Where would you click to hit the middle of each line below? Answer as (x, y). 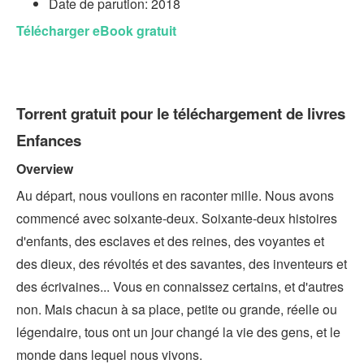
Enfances (49, 140)
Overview (45, 169)
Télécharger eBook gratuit (96, 30)
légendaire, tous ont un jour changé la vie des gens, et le (178, 332)
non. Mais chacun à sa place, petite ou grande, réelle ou (177, 309)
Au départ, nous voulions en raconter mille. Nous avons (175, 195)
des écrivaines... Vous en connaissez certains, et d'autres (180, 286)
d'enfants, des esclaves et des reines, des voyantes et (170, 241)
